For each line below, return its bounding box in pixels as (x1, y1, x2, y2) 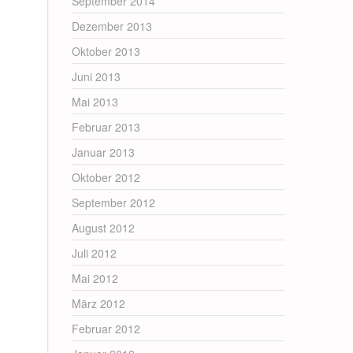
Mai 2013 (72, 94, 118, 110)
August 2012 (72, 220, 135, 236)
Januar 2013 (72, 144, 135, 160)
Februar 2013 (72, 119, 140, 135)
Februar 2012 (72, 321, 140, 336)
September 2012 (72, 195, 155, 210)
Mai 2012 (72, 270, 118, 286)
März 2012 (72, 295, 125, 311)
